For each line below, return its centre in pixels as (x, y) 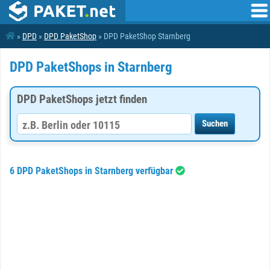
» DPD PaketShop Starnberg (143, 36)
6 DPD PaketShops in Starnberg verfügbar (93, 171)
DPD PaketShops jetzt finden (82, 99)
